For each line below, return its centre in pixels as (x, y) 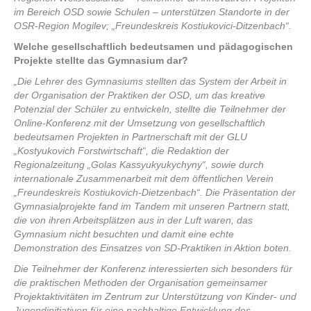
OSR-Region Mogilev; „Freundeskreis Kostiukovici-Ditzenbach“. (153, 25)
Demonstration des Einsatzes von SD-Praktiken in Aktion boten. (153, 247)
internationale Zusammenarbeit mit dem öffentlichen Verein (144, 178)
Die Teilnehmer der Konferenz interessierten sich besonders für (153, 268)
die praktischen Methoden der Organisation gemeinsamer (141, 282)
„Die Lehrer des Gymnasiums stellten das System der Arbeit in (150, 81)
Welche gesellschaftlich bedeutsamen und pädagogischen (153, 46)
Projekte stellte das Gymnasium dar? (101, 60)
